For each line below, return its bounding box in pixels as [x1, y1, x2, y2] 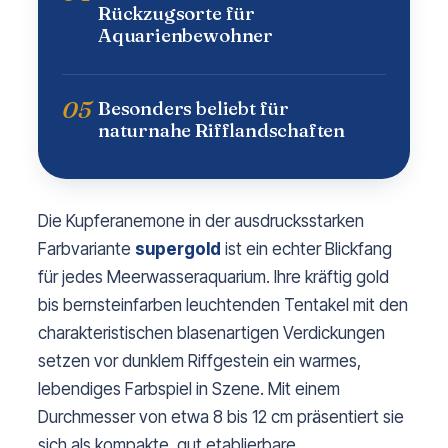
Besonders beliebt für [98, 96, 290, 121]
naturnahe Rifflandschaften [98, 118, 346, 143]
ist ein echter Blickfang [221, 239, 392, 260]
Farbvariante [38, 239, 135, 260]
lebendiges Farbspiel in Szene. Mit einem [38, 379, 340, 400]
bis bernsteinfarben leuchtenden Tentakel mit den [38, 295, 408, 316]
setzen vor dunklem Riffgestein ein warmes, [38, 351, 361, 372]
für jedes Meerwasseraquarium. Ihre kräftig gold [38, 267, 389, 288]
